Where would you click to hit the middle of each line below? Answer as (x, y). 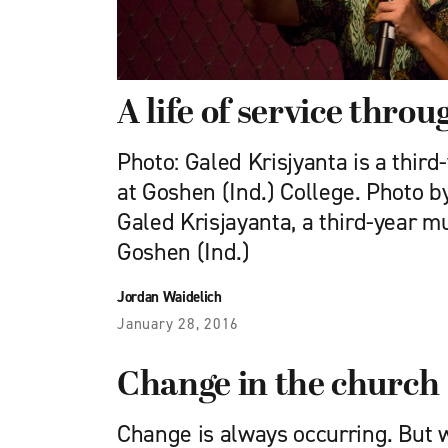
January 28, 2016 (178, 324)
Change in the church (278, 386)
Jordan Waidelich (169, 297)
